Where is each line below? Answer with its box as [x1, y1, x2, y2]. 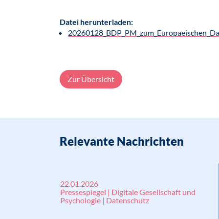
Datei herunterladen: [60, 17, 133, 26]
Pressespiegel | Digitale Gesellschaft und [60, 187, 196, 197]
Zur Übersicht [67, 74, 114, 84]
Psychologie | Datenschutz [60, 196, 149, 205]
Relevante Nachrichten [60, 134, 184, 148]
